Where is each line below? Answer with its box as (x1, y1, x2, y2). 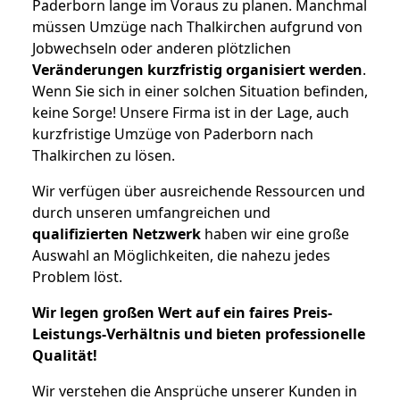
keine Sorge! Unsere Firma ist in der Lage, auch (32, 103, 349, 123)
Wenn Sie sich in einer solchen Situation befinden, (32, 81, 368, 102)
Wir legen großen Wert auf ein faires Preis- (32, 303, 332, 323)
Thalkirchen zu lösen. (32, 146, 175, 166)
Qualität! (32, 346, 97, 366)
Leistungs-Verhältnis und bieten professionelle (32, 324, 365, 345)
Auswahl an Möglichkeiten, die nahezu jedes (32, 246, 330, 266)
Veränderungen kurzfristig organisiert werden (32, 60, 362, 80)
